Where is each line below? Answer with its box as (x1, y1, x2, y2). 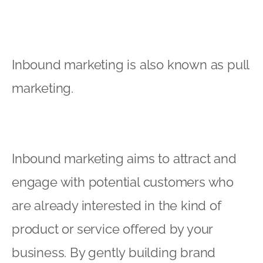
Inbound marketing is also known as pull (12, 56, 249, 72)
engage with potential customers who (12, 174, 234, 190)
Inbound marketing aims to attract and (12, 150, 237, 166)
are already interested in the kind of (12, 197, 221, 213)
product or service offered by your (12, 221, 213, 237)
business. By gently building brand (12, 244, 216, 260)
